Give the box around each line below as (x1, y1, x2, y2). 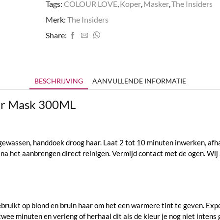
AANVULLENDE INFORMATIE (92, 77, 186, 85)
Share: (45, 30, 67, 40)
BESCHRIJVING (34, 77, 83, 85)
